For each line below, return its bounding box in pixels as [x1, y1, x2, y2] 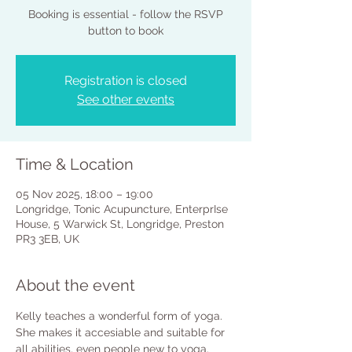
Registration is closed [64, 73, 187, 88]
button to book [88, 24, 163, 37]
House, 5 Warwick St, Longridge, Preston [16, 218, 224, 230]
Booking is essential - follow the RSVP [28, 8, 223, 20]
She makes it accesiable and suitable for [16, 326, 228, 339]
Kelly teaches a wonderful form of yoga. [16, 310, 225, 322]
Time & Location [16, 155, 134, 174]
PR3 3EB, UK [16, 233, 79, 245]
